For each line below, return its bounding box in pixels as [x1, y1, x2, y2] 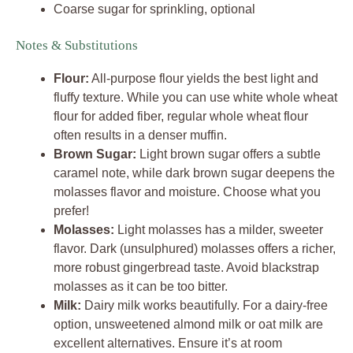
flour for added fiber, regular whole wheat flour [54, 109, 308, 123]
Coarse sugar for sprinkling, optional [54, 2, 255, 16]
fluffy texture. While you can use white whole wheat [54, 90, 337, 104]
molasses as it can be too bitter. [54, 279, 228, 293]
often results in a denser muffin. [54, 128, 227, 142]
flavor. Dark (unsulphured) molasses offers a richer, [54, 241, 336, 255]
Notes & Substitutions [16, 37, 138, 53]
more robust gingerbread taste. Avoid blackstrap [54, 260, 319, 274]
